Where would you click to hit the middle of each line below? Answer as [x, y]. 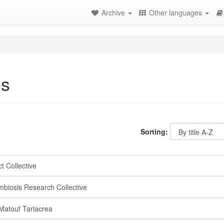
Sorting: [154, 131]
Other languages [176, 12]
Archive [114, 12]
